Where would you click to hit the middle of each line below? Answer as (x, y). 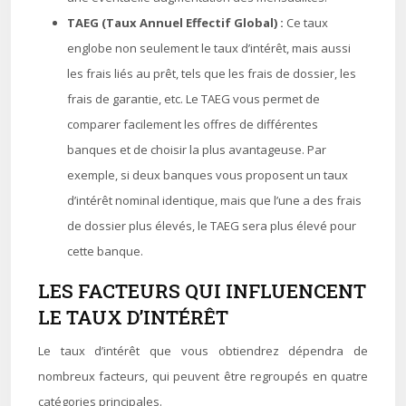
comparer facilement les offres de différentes (193, 124)
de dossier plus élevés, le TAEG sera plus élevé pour (212, 226)
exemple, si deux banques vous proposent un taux (208, 175)
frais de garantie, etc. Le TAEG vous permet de (193, 99)
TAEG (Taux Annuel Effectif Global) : (177, 23)
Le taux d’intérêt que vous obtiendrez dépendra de (203, 351)
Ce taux (307, 23)
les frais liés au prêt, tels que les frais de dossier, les (212, 73)
